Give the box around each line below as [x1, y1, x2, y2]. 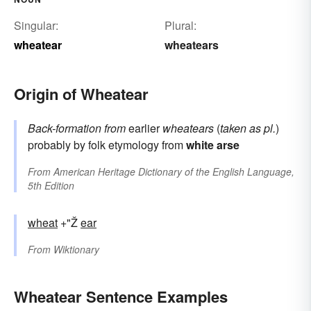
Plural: [164, 17, 196, 34]
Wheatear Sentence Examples [14, 285, 228, 308]
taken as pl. [220, 120, 276, 137]
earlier [126, 120, 162, 137]
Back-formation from [28, 120, 126, 137]
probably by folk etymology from [28, 137, 186, 153]
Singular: [14, 17, 58, 34]
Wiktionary [53, 242, 99, 257]
